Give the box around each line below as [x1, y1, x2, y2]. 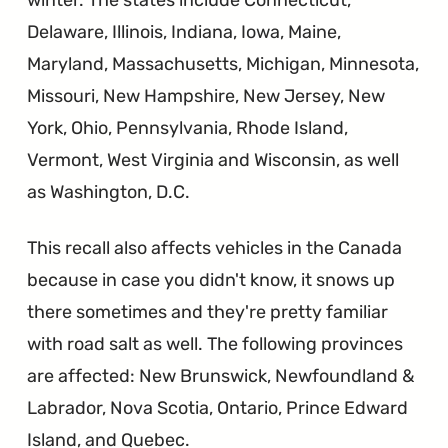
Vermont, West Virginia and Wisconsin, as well [27, 148, 400, 171]
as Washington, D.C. [27, 180, 191, 203]
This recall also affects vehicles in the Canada [27, 236, 403, 259]
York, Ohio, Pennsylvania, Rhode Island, [27, 116, 349, 139]
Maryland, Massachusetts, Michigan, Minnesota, [27, 52, 420, 75]
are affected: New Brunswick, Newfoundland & [27, 364, 416, 387]
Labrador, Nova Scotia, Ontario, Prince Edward [27, 396, 409, 419]
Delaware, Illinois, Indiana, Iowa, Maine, [27, 20, 342, 43]
